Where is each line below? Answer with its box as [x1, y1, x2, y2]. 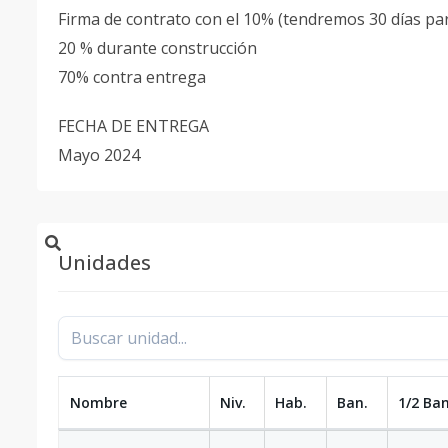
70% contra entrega [58, 66, 210, 88]
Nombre [70, 393, 127, 412]
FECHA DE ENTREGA [58, 115, 213, 137]
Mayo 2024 [58, 144, 140, 166]
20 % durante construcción [58, 37, 261, 59]
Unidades [58, 249, 151, 276]
